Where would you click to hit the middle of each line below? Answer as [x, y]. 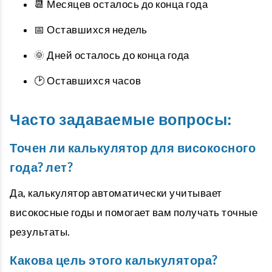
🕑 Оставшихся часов [87, 80]
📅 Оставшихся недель [91, 29]
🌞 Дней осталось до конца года [112, 55]
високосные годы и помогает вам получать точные [134, 212]
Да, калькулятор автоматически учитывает [116, 193]
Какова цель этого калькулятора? [114, 260]
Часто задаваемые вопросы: [121, 120]
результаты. [40, 232]
